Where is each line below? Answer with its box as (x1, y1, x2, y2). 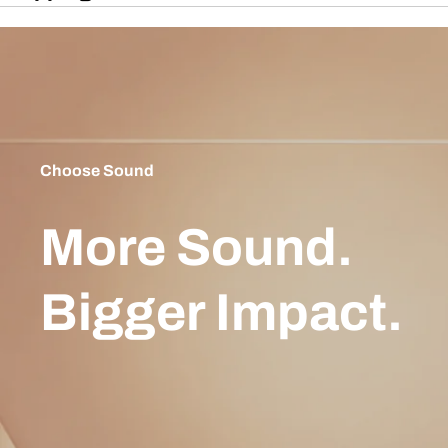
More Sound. (40, 218, 353, 276)
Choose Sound (40, 161, 154, 179)
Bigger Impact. (40, 283, 403, 341)
